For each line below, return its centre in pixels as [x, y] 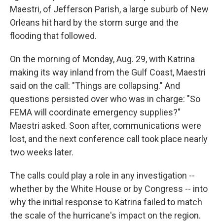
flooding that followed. [53, 36]
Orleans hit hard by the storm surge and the [94, 22]
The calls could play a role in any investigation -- [102, 175]
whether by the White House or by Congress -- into [109, 189]
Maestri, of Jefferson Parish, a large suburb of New [109, 9]
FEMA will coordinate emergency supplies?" [95, 112]
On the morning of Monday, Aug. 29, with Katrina [102, 59]
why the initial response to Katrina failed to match [106, 202]
